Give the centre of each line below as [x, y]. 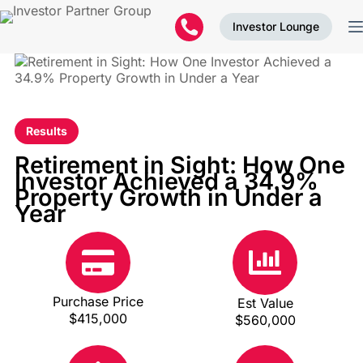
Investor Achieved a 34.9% [166, 181]
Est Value [265, 303]
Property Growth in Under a [168, 197]
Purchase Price [98, 301]
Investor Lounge [276, 26]
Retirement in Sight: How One [179, 165]
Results [46, 131]
